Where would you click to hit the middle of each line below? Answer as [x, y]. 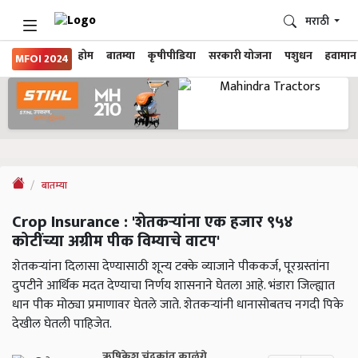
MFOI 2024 [42, 59]
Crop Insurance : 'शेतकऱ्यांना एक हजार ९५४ [153, 223]
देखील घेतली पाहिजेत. [62, 324]
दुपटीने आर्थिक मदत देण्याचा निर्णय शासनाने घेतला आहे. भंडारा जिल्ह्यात [173, 286]
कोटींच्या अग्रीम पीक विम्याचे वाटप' [116, 242]
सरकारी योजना [240, 56]
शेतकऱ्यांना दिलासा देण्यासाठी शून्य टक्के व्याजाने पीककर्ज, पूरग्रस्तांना [171, 267]
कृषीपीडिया [172, 56]
